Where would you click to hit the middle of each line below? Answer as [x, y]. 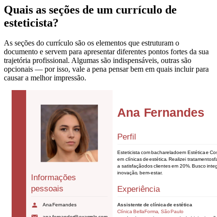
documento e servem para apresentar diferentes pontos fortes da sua [106, 52]
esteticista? [31, 23]
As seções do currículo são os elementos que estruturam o [92, 43]
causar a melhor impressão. [45, 78]
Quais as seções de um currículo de [90, 9]
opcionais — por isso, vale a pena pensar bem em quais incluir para [106, 69]
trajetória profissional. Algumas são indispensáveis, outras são [98, 61]
